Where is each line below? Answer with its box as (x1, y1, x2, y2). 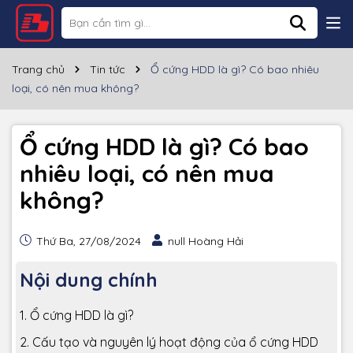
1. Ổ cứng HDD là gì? (20, 307, 133, 323)
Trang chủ (12, 62, 65, 76)
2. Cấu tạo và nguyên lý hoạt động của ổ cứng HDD (20, 334, 318, 350)
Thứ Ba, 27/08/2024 (33, 234, 141, 248)
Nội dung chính (20, 268, 158, 292)
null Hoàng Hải (168, 234, 243, 248)
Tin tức (90, 62, 125, 76)
